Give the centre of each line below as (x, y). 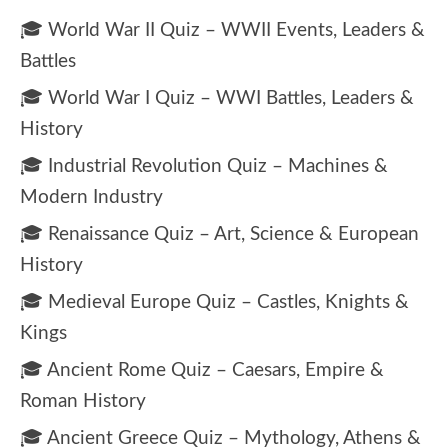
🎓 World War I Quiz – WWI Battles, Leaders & (217, 98)
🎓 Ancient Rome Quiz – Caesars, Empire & (202, 370)
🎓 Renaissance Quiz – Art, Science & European (219, 234)
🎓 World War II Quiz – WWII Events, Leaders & (222, 30)
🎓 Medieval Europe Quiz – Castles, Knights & (214, 302)
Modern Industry (91, 197)
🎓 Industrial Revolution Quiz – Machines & (204, 166)
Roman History (83, 401)
